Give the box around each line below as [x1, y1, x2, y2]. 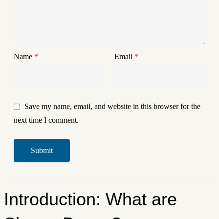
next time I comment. [14, 116, 79, 125]
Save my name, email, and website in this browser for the [24, 102, 200, 111]
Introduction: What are [4, 189, 177, 210]
